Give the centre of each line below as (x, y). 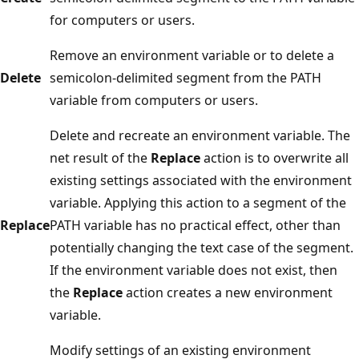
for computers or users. (122, 20)
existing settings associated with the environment (201, 180)
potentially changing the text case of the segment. (202, 247)
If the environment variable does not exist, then (194, 270)
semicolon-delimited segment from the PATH (186, 77)
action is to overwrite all (274, 157)
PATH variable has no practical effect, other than (195, 225)
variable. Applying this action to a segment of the (198, 202)
